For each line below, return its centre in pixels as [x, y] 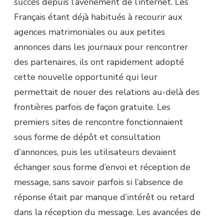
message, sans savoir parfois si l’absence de [99, 182]
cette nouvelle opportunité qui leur [86, 77]
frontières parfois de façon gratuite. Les [92, 107]
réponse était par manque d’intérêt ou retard [104, 197]
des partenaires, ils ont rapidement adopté [99, 62]
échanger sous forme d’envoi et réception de [102, 167]
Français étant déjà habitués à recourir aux [98, 17]
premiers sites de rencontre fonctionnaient [99, 122]
